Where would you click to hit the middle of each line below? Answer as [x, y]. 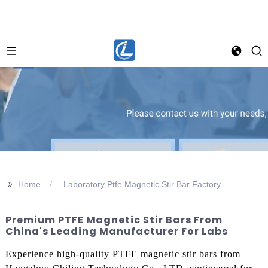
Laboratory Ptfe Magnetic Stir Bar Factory [142, 184]
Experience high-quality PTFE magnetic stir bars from [123, 254]
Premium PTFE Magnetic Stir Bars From [114, 220]
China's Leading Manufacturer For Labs [116, 231]
